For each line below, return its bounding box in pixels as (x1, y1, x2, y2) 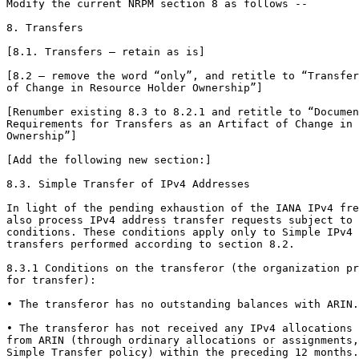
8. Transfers (6, 22, 83, 34)
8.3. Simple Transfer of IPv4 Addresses (6, 178, 250, 191)
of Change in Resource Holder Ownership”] (6, 82, 263, 95)
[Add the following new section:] (6, 154, 212, 167)
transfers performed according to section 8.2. (6, 238, 295, 251)
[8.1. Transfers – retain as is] (6, 46, 205, 58)
